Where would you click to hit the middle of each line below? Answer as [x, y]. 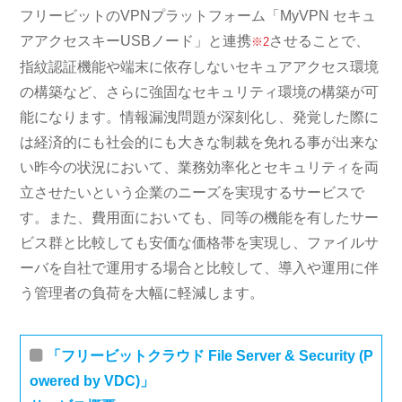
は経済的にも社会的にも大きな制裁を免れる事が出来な [200, 142]
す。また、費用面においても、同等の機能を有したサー [200, 218]
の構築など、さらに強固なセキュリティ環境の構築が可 [200, 92]
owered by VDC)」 [92, 381]
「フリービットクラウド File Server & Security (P [210, 356]
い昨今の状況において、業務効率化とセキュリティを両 [200, 167]
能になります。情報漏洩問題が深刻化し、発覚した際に [200, 117]
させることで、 [320, 41]
